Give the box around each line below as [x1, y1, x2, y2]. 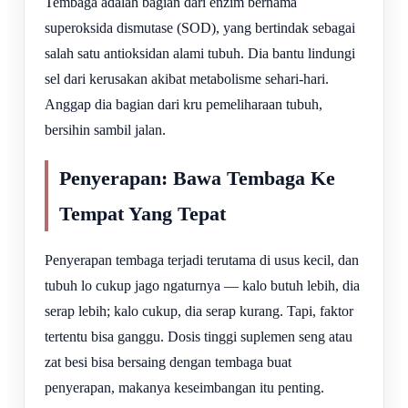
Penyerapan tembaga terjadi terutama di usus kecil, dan [45, 251, 359, 268]
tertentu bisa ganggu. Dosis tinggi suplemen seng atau [45, 328, 352, 344]
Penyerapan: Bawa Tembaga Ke [59, 166, 335, 189]
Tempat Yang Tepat [59, 201, 226, 225]
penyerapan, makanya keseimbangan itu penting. [45, 379, 324, 395]
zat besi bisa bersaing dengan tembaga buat [45, 353, 291, 370]
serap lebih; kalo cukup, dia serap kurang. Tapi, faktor [45, 302, 353, 319]
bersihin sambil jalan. [45, 122, 166, 138]
